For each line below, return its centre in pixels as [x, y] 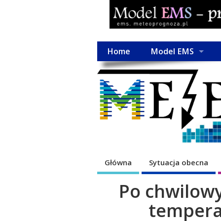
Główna [118, 163]
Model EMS [172, 52]
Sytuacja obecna [179, 163]
